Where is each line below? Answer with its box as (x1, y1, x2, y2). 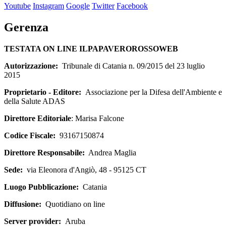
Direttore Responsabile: (4, 148, 85, 157)
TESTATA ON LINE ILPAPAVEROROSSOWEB (4, 44, 178, 53)
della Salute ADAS (4, 96, 65, 105)
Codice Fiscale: (4, 131, 55, 140)
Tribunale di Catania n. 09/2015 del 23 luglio (62, 61, 205, 70)
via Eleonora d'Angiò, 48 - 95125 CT (23, 165, 146, 174)
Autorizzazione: (4, 61, 62, 70)
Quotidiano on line (41, 199, 105, 208)
